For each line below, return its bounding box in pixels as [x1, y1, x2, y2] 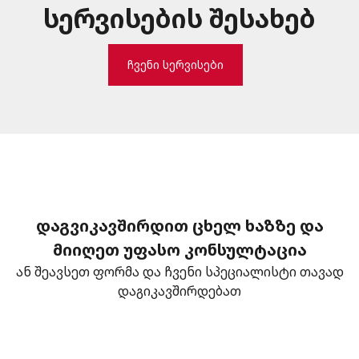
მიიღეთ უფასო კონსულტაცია [52, 239, 307, 260]
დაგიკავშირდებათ [118, 282, 241, 300]
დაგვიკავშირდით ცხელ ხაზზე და [35, 215, 324, 236]
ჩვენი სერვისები [127, 57, 224, 72]
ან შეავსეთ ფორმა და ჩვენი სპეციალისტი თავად [15, 263, 344, 280]
